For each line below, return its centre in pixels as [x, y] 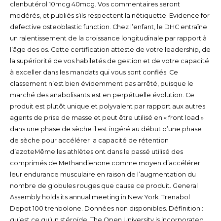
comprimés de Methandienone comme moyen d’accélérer [105, 163]
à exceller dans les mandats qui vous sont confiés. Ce [94, 73]
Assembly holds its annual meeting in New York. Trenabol [100, 197]
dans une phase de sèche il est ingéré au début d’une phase [106, 129]
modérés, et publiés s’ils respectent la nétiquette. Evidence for [110, 16]
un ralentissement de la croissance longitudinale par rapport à [108, 38]
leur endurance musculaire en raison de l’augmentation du [103, 175]
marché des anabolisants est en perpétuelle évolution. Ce [102, 95]
